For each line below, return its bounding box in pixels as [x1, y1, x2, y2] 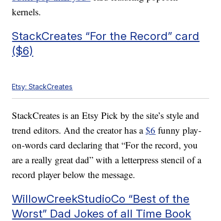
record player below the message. [12, 168, 136, 181]
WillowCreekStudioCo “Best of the [12, 192, 190, 206]
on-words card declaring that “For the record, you [12, 139, 198, 151]
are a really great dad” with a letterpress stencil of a [12, 153, 202, 166]
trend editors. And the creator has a [12, 124, 146, 137]
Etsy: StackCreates [12, 82, 73, 91]
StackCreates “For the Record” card [12, 29, 200, 43]
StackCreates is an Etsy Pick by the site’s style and [12, 109, 200, 122]
